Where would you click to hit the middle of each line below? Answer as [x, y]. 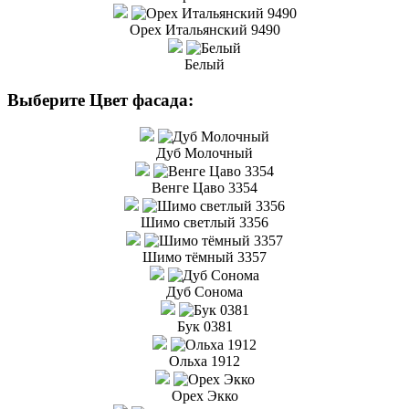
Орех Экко [204, 396]
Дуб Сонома [204, 292]
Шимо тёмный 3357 [204, 257]
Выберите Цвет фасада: [100, 100]
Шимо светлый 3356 [204, 223]
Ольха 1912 [204, 362]
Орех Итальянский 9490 [204, 29]
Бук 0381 [204, 327]
